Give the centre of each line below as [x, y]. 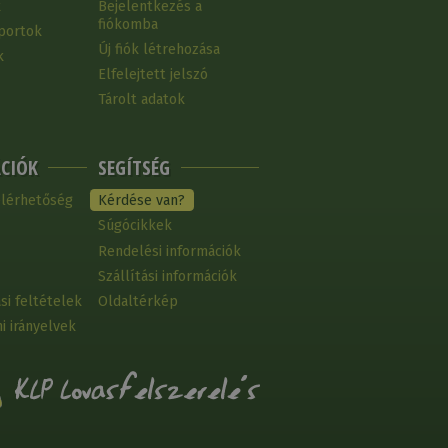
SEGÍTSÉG [134, 166]
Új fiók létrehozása [159, 50]
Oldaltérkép [138, 302]
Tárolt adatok [142, 100]
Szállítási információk [168, 276]
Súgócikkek [135, 226]
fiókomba [128, 24]
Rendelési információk [170, 251]
